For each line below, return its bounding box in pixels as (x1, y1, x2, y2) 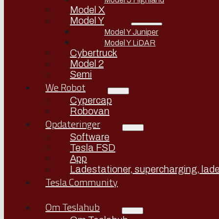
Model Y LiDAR (104, 39, 155, 47)
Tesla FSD (70, 142, 115, 153)
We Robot (45, 80, 86, 95)
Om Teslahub (45, 199, 100, 215)
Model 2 (70, 58, 104, 69)
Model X (70, 4, 105, 15)
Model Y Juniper (104, 28, 158, 36)
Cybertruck (70, 47, 117, 58)
